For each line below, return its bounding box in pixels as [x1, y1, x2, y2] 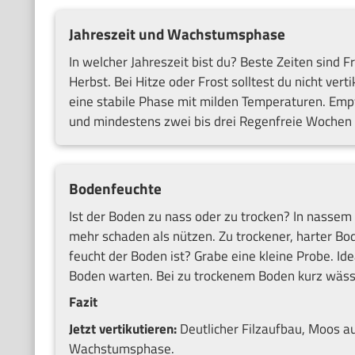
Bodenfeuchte [68, 177, 162, 200]
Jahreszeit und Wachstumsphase [68, 23, 285, 46]
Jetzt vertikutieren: [68, 318, 177, 339]
